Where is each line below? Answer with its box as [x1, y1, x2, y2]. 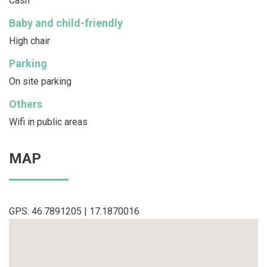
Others [9, 98, 42, 111]
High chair [9, 35, 50, 47]
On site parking [9, 76, 72, 88]
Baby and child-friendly [9, 17, 123, 30]
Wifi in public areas [9, 116, 88, 128]
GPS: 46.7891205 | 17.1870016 [9, 206, 139, 218]
